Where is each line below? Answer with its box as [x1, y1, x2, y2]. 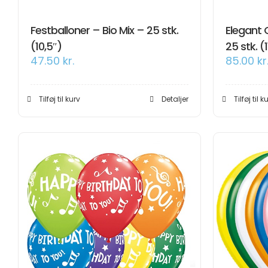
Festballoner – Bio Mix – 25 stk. [31, 23, 178, 38]
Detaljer [162, 94, 188, 104]
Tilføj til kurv [39, 94, 80, 104]
